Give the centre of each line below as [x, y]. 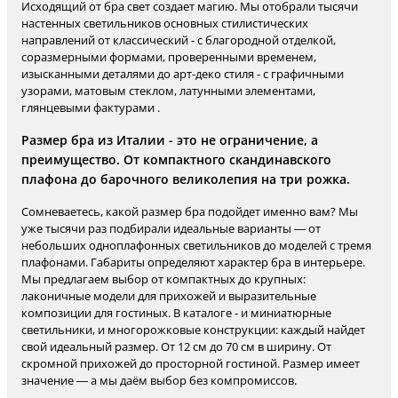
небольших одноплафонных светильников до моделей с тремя [196, 245]
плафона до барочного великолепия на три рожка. [186, 179]
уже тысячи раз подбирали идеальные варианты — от [171, 228]
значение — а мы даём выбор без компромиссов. [159, 380]
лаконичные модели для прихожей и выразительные [169, 296]
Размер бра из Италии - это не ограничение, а [170, 140]
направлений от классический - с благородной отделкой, [179, 40]
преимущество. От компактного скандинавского [176, 159]
